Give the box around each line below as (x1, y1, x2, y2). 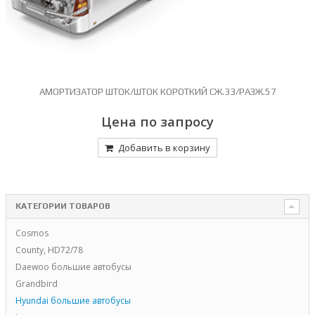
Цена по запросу (101, 112, 214, 130)
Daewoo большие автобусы (15, 260, 131, 273)
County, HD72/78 (15, 243, 83, 256)
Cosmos (15, 226, 49, 239)
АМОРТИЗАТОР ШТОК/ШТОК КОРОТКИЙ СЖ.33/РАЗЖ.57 (39, 86, 276, 97)
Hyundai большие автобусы (15, 294, 131, 307)
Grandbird (15, 277, 58, 290)
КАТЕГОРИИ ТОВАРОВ (15, 201, 110, 212)
